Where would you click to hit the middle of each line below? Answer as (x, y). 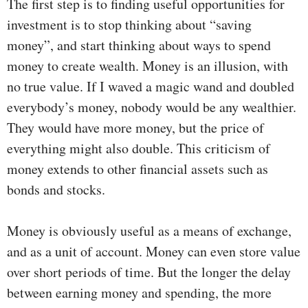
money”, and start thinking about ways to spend (139, 45)
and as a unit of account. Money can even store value (154, 252)
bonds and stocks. (56, 190)
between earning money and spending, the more (139, 293)
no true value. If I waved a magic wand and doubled (151, 87)
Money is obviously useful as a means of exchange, (149, 231)
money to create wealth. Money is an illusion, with (147, 66)
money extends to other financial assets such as (137, 169)
